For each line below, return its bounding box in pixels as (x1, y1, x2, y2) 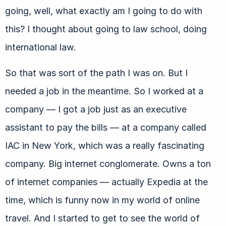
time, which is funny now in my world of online (5, 194, 200, 205)
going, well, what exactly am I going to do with (5, 5, 202, 16)
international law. (5, 41, 76, 52)
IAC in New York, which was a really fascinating (5, 140, 204, 151)
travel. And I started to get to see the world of (5, 212, 200, 223)
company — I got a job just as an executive (5, 103, 187, 115)
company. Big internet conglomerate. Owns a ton (5, 158, 211, 169)
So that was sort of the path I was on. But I (5, 67, 188, 78)
